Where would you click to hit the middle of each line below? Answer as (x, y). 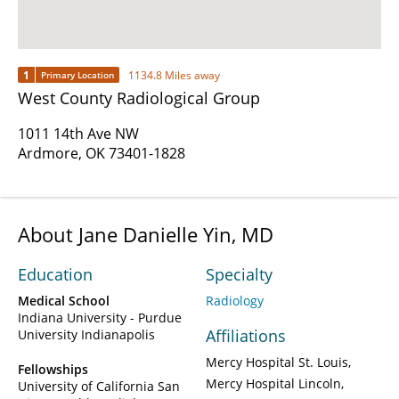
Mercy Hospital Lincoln (273, 384)
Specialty (239, 275)
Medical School (64, 301)
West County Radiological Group (139, 98)
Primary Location (77, 75)
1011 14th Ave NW (78, 134)
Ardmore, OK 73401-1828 (102, 154)
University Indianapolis (86, 335)
